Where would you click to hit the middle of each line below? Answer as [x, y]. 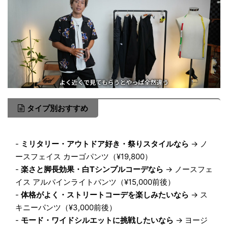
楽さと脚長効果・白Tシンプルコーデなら [92, 169]
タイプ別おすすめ [58, 108]
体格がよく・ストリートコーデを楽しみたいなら [105, 194]
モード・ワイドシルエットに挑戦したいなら [97, 220]
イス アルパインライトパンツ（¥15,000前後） [95, 182]
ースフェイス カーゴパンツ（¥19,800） [84, 156]
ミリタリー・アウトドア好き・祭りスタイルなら [105, 144]
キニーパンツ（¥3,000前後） [66, 207]
